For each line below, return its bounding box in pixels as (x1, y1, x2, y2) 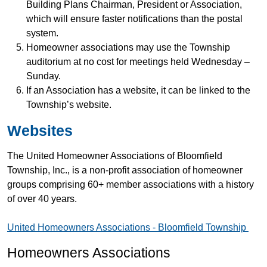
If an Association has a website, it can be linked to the (26, 85, 250, 95)
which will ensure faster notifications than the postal (26, 14, 243, 24)
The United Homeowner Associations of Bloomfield (7, 151, 222, 161)
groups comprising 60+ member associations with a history (7, 179, 254, 190)
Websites (7, 122, 73, 139)
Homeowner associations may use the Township (26, 42, 230, 52)
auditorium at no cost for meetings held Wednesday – (26, 57, 250, 67)
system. (26, 28, 58, 38)
